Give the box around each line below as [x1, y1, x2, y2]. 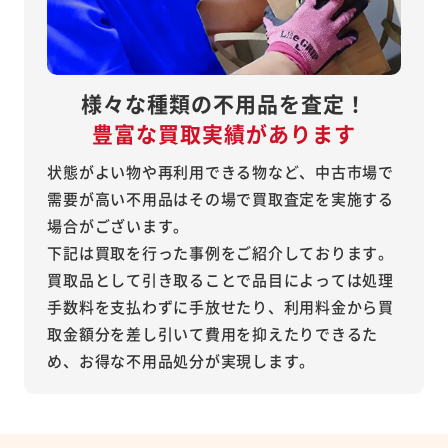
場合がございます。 [47, 215, 190, 237]
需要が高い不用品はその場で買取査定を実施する [47, 188, 394, 210]
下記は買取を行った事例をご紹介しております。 [47, 242, 394, 264]
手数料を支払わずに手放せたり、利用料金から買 [47, 296, 394, 318]
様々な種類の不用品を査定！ [80, 88, 368, 119]
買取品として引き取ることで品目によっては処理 [47, 269, 394, 291]
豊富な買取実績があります [91, 118, 357, 149]
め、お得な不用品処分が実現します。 [47, 350, 316, 372]
